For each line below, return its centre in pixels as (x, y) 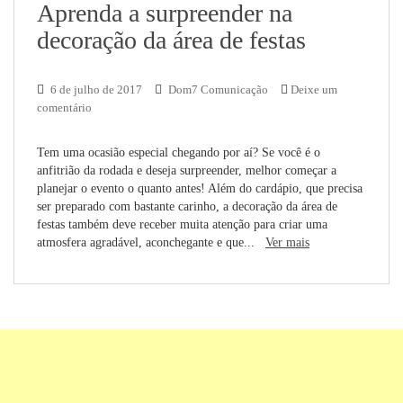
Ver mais (287, 242)
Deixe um (314, 90)
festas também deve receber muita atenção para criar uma (182, 224)
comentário (64, 107)
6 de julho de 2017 (96, 90)
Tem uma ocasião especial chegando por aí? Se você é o (179, 152)
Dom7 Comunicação (218, 90)
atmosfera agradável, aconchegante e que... (151, 242)
